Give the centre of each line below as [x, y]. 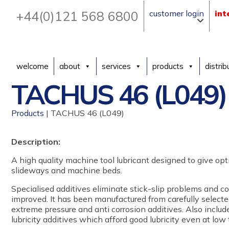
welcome [32, 66]
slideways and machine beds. [67, 170]
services [116, 66]
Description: [36, 142]
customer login [177, 13]
